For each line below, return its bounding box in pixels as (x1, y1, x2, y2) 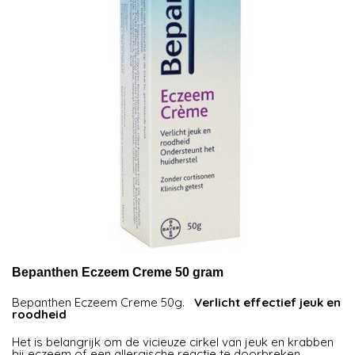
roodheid (12, 306, 67, 322)
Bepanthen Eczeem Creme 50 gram (12, 265, 224, 279)
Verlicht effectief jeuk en (194, 294, 342, 310)
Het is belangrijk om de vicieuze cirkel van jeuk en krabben (12, 334, 334, 349)
